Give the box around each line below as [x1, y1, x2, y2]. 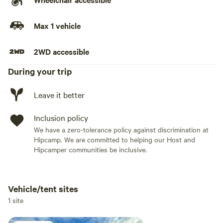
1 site [8, 195, 23, 205]
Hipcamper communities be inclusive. [34, 144, 147, 154]
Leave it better [34, 89, 85, 100]
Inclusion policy [34, 112, 88, 123]
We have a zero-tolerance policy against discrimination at [34, 124, 209, 134]
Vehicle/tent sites [8, 183, 78, 195]
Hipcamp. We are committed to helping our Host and [34, 134, 195, 144]
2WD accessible [34, 46, 89, 57]
